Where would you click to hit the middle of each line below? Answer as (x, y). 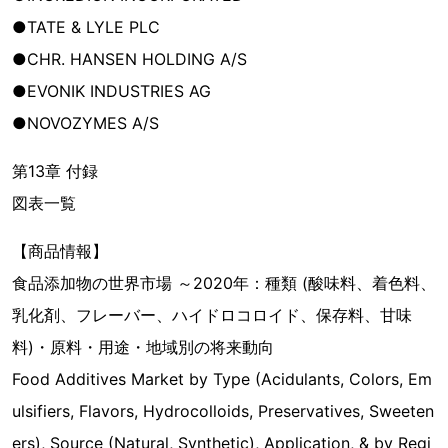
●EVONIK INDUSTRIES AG (111, 91)
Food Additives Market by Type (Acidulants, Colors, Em (222, 379)
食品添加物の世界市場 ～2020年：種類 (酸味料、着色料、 (224, 283)
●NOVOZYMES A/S (85, 123)
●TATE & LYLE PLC (86, 27)
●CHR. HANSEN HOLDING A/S (129, 59)
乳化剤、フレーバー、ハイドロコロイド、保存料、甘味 (212, 315)
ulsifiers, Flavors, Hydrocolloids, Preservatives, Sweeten (223, 411)
